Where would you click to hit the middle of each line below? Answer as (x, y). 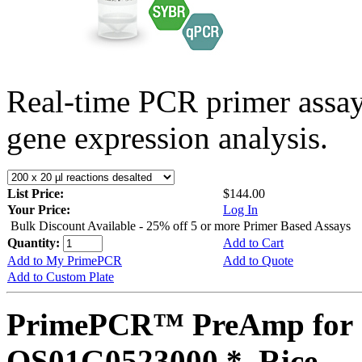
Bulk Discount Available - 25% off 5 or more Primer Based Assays (181, 225)
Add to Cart (253, 242)
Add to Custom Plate (61, 276)
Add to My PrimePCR (65, 260)
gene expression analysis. (167, 137)
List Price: (37, 193)
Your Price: (39, 209)
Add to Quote (258, 260)
